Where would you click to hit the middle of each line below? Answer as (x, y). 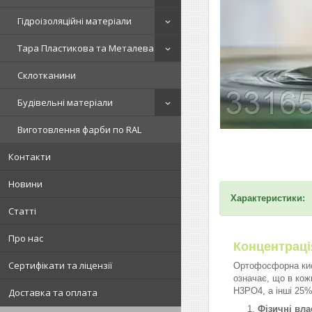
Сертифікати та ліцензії (60, 265)
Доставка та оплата (53, 292)
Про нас (26, 238)
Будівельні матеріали (65, 102)
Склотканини (47, 75)
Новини (25, 184)
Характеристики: (268, 198)
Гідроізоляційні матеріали (75, 21)
